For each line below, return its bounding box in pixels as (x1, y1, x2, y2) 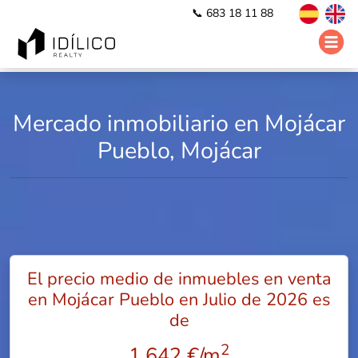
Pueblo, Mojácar (97, 135, 261, 166)
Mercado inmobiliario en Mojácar (13, 108, 345, 139)
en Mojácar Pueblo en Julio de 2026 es (28, 288, 330, 312)
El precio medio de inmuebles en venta (26, 267, 332, 291)
